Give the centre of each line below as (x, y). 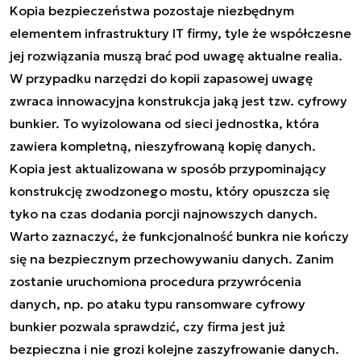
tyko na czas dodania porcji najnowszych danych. (164, 213)
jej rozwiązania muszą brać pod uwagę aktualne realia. (176, 55)
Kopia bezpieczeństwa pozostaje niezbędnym (152, 10)
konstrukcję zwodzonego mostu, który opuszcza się (170, 191)
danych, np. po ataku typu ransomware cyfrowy (158, 303)
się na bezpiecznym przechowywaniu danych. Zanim (172, 258)
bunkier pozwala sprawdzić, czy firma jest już (147, 326)
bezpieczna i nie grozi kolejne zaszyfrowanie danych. (174, 349)
